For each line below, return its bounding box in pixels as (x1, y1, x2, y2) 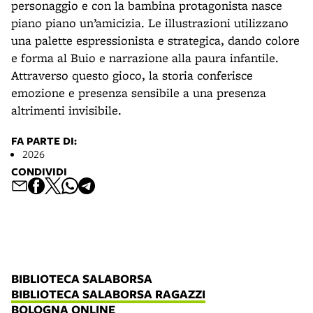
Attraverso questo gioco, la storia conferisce (11, 67, 253, 84)
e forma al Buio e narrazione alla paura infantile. (11, 50, 279, 66)
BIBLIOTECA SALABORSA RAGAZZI (11, 286, 205, 303)
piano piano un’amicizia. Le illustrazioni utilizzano (11, 15, 289, 31)
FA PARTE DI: (11, 133, 77, 149)
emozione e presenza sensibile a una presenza (11, 85, 266, 101)
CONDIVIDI (11, 164, 67, 180)
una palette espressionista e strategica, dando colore (11, 32, 300, 49)
